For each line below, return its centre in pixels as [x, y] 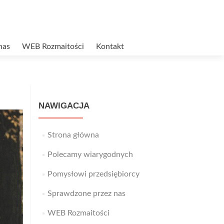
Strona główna [73, 135]
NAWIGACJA [64, 106]
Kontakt [110, 46]
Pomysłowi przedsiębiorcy [93, 174]
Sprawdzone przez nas [86, 193]
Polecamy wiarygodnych [90, 154]
